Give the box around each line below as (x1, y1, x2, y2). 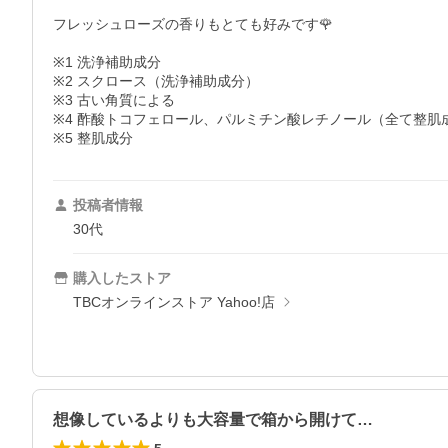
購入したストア (73, 270, 171, 287)
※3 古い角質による (53, 92, 175, 109)
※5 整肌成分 (53, 130, 133, 147)
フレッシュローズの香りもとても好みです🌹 (53, 16, 333, 33)
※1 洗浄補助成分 (53, 54, 161, 71)
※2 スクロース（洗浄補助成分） (53, 73, 259, 90)
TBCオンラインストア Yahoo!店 (73, 294, 275, 311)
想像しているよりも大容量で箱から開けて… (53, 411, 373, 429)
